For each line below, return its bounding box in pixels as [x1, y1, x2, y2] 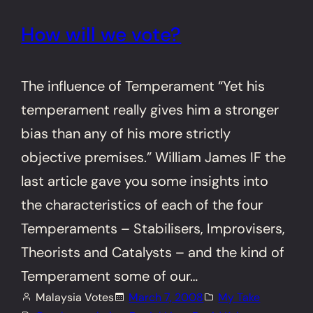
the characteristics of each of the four [21, 195, 263, 214]
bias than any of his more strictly [21, 124, 231, 143]
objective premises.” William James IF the [21, 147, 286, 166]
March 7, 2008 [129, 289, 204, 305]
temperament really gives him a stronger [21, 100, 279, 119]
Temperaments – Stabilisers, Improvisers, [21, 219, 286, 238]
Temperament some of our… [21, 266, 198, 285]
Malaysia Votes [36, 289, 115, 305]
